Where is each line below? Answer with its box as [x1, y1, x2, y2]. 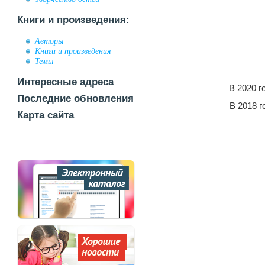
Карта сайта [17, 109, 74, 121]
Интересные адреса [17, 76, 114, 88]
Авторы [35, 36, 63, 46]
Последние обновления [17, 93, 134, 104]
